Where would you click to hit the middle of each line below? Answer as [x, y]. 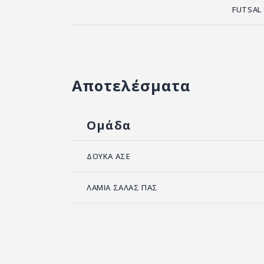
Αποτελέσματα [131, 85]
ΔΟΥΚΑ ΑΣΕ [109, 156]
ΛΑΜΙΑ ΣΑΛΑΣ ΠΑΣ [122, 187]
